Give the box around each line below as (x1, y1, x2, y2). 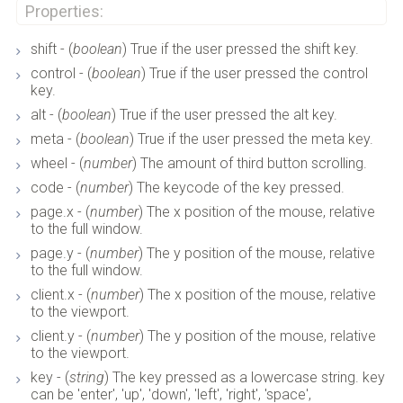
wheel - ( (30, 155, 84, 173)
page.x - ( (30, 203, 90, 221)
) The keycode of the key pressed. (128, 179, 345, 197)
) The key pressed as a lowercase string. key (103, 369, 385, 387)
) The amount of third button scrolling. (131, 155, 367, 173)
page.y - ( (30, 245, 90, 263)
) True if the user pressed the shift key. (121, 40, 359, 58)
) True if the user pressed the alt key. (111, 106, 337, 124)
